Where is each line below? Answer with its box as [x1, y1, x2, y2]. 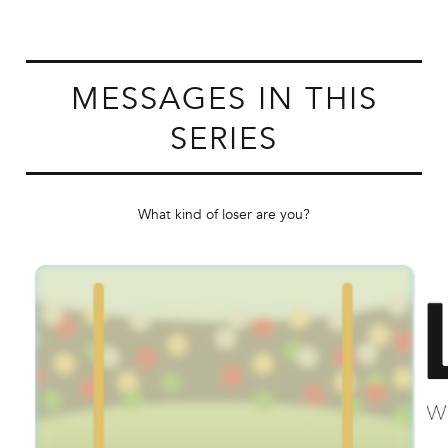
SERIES [170, 117, 278, 160]
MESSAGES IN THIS [70, 77, 378, 120]
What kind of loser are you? [138, 204, 310, 224]
